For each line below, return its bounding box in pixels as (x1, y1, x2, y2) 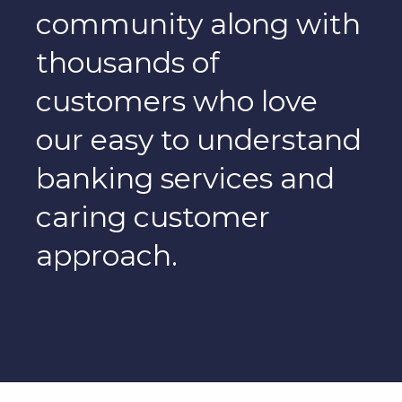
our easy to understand (36, 121, 362, 157)
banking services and (36, 160, 335, 196)
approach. (36, 237, 178, 273)
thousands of (36, 44, 220, 80)
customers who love (36, 83, 318, 118)
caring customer (36, 198, 270, 234)
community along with (36, 5, 361, 41)
